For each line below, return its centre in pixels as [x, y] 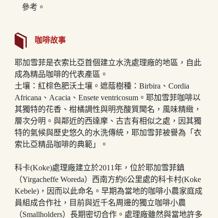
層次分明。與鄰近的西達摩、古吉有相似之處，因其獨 [108, 121]
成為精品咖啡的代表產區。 [61, 74]
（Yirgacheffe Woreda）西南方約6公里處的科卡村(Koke [108, 179]
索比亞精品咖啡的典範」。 [61, 144]
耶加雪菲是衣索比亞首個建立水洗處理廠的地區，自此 [108, 62]
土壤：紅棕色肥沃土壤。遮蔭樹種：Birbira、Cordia [102, 86]
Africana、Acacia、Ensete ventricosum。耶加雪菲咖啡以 [108, 97]
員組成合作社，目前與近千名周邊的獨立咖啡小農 [100, 202]
